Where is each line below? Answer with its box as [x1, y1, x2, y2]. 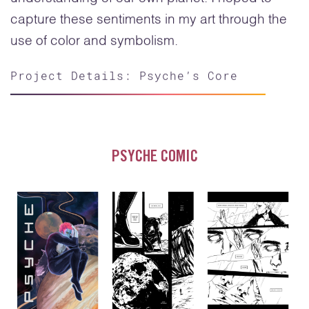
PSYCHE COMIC [111, 149, 198, 166]
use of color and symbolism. [10, 34, 178, 48]
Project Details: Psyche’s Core [10, 67, 238, 82]
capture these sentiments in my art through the [10, 12, 287, 26]
